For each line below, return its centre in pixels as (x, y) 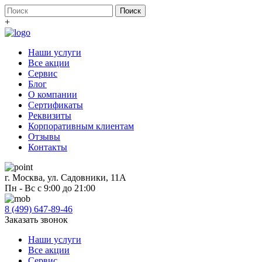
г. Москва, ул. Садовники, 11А (65, 177)
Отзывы (44, 137)
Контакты (48, 147)
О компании (53, 94)
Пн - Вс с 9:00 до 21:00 (50, 188)
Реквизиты (50, 116)
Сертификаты (56, 105)
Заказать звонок (36, 220)
